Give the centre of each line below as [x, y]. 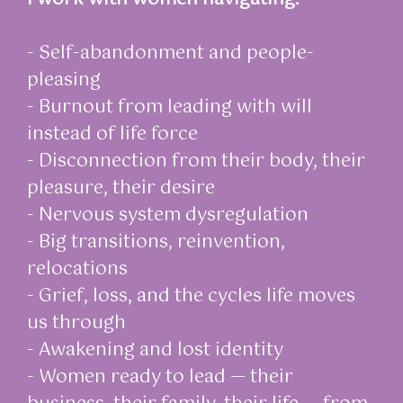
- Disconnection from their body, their [196, 161]
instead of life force [112, 134]
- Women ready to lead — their [160, 377]
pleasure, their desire [121, 188]
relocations [77, 269]
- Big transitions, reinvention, [156, 242]
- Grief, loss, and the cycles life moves [191, 296]
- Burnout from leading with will [170, 107]
